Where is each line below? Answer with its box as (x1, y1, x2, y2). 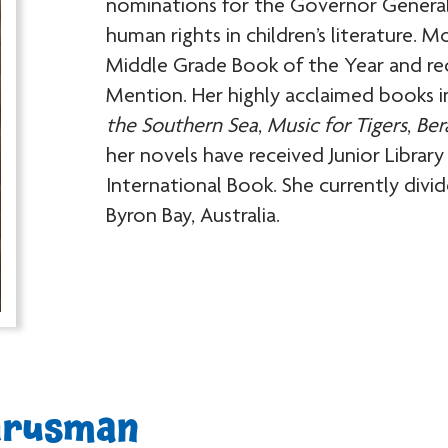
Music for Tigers (266, 115, 407, 138)
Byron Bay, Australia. (105, 205, 280, 228)
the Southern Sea (105, 115, 258, 138)
